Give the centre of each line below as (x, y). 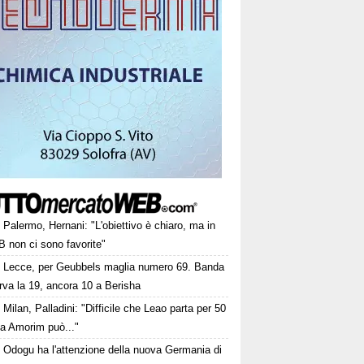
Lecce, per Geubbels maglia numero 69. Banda (114, 267)
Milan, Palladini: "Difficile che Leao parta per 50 (115, 308)
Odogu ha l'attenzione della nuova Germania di (113, 350)
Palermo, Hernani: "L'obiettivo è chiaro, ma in (110, 225)
